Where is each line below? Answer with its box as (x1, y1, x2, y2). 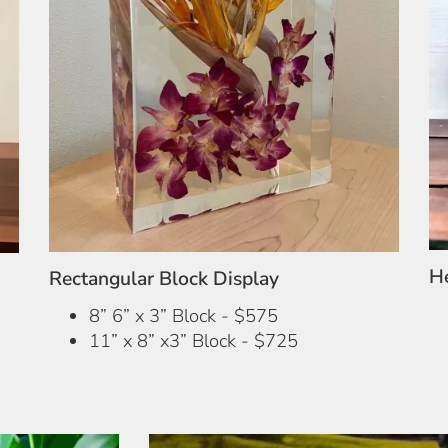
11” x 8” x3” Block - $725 (89, 327, 298, 353)
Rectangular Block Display (49, 265, 279, 293)
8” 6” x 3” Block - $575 (89, 302, 278, 328)
